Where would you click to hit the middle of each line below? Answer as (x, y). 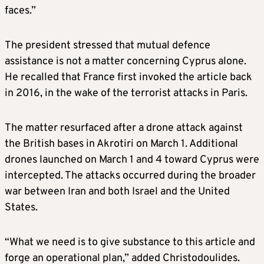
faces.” (20, 11)
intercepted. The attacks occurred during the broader (130, 176)
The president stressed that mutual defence (108, 45)
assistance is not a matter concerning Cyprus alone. (126, 61)
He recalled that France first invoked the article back (128, 77)
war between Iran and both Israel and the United (117, 192)
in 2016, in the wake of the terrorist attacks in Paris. (126, 93)
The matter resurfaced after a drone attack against (124, 128)
